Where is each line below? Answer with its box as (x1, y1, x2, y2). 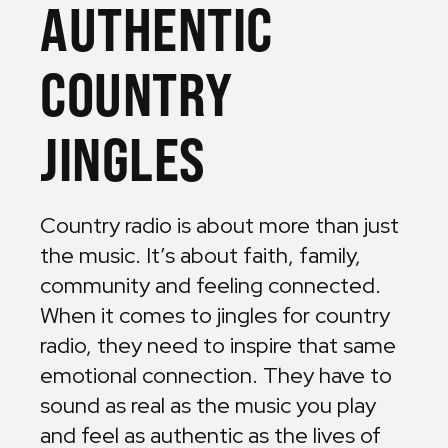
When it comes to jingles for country (40, 301, 390, 330)
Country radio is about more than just (40, 211, 399, 240)
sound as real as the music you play (40, 391, 376, 420)
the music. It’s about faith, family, (40, 241, 361, 270)
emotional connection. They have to (40, 361, 392, 390)
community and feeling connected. (40, 271, 381, 300)
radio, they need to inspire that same (40, 331, 396, 360)
